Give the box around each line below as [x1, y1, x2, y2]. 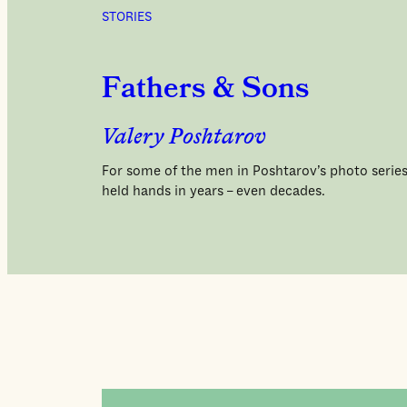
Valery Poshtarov [102, 127, 266, 150]
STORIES [102, 7, 152, 25]
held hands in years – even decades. [102, 183, 325, 201]
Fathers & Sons [102, 74, 309, 104]
